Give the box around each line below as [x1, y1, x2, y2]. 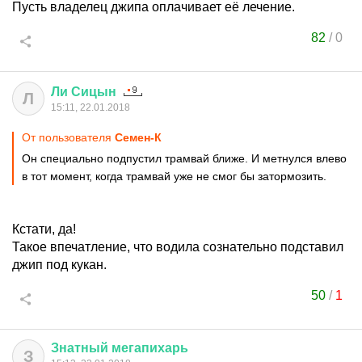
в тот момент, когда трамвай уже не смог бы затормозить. [22, 170, 326, 183]
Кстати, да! [12, 222, 76, 236]
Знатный [51, 341, 108, 355]
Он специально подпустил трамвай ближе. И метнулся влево [22, 152, 347, 165]
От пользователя [22, 131, 115, 144]
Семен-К [115, 131, 162, 144]
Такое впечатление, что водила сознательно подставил [12, 240, 343, 254]
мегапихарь [112, 341, 188, 355]
